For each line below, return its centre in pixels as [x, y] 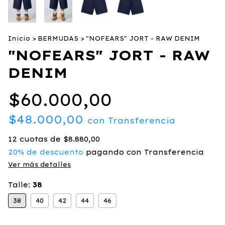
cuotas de [41, 139]
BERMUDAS [58, 38]
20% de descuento [46, 152]
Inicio [19, 38]
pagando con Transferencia [144, 152]
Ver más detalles [39, 164]
